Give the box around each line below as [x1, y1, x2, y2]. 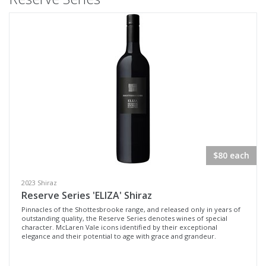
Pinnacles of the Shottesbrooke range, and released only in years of [21, 205, 240, 214]
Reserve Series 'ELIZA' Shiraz [21, 189, 152, 202]
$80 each [213, 150, 249, 161]
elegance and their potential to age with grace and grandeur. [21, 232, 216, 240]
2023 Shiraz [21, 178, 57, 187]
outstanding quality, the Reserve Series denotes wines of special [21, 214, 227, 223]
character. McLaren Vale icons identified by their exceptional [21, 223, 217, 232]
